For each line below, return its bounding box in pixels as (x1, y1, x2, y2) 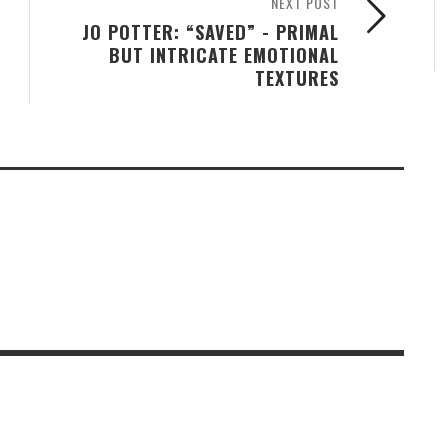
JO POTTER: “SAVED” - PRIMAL (82, 17, 339, 45)
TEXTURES (255, 63, 339, 91)
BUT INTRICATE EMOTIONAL (109, 40, 339, 68)
